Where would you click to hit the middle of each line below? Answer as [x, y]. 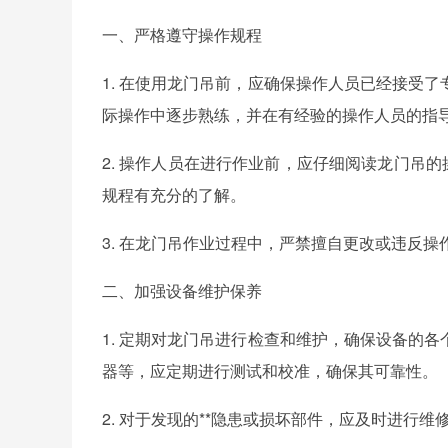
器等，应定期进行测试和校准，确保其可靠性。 [270, 370]
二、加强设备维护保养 [182, 290]
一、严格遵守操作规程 [182, 34]
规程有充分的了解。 [174, 194]
